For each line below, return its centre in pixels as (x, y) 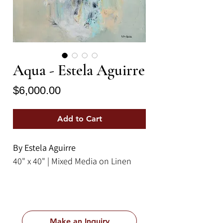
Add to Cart (79, 119)
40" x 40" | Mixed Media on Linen (72, 161)
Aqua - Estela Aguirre (79, 70)
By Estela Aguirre (44, 148)
